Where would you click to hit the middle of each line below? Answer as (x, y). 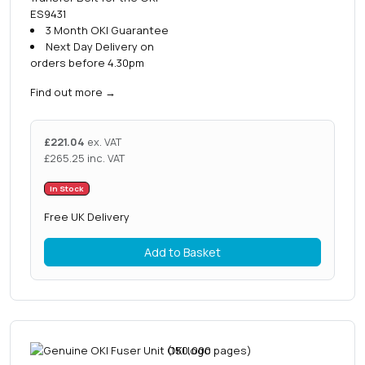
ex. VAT (104, 142)
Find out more (66, 92)
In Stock (67, 189)
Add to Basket (182, 253)
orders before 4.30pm (87, 63)
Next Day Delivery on (99, 46)
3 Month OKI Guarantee (107, 30)
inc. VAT (106, 158)
